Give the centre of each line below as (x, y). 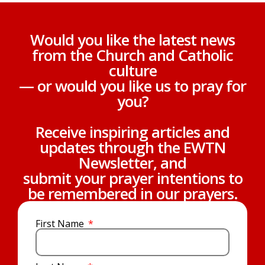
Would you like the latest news (132, 39)
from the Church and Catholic (132, 55)
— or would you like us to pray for (132, 85)
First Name (61, 223)
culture (132, 70)
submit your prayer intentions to (132, 178)
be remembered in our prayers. (132, 193)
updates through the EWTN (132, 147)
